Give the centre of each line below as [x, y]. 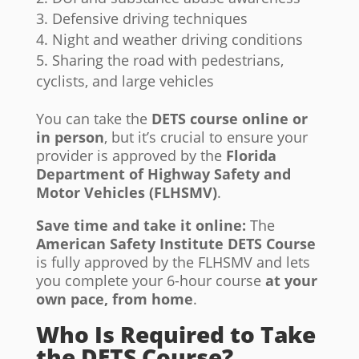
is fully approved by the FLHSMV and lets [173, 262]
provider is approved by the [131, 156]
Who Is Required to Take [175, 335]
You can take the [93, 119]
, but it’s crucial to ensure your [206, 137]
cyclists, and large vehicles [125, 81]
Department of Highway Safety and [163, 174]
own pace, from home [114, 299]
